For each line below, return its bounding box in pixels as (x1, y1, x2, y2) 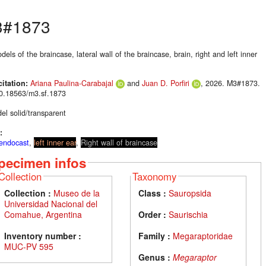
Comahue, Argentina (4, 208, 82, 220)
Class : (138, 186, 167, 199)
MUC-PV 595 (4, 240, 53, 252)
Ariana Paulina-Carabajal (30, 78, 113, 89)
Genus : (138, 251, 171, 263)
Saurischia (169, 208, 208, 220)
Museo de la (53, 186, 100, 199)
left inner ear (34, 137, 76, 148)
